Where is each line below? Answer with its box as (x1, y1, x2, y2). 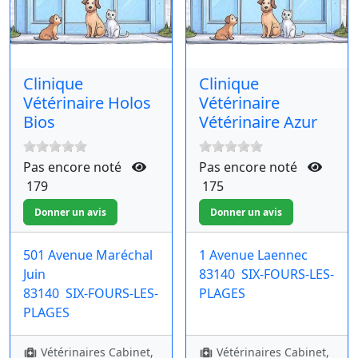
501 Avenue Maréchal (23, 245, 153, 264)
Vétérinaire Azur (199, 111, 317, 133)
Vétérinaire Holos (23, 92, 151, 114)
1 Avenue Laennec (199, 245, 308, 264)
